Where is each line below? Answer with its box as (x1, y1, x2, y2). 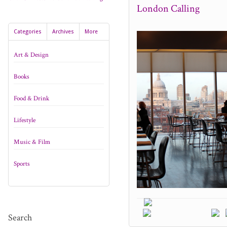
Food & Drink (14, 94, 49, 103)
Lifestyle (14, 116, 35, 125)
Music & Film (14, 138, 50, 146)
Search (8, 212, 32, 223)
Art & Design (14, 51, 49, 59)
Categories (14, 28, 42, 35)
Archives (52, 28, 74, 35)
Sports (14, 160, 30, 168)
